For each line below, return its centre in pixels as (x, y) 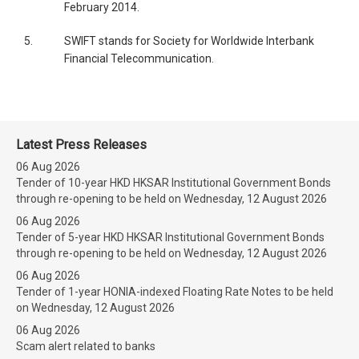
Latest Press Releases (81, 145)
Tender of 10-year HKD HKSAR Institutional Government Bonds (173, 183)
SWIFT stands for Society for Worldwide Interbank (189, 41)
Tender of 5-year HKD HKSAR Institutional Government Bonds (170, 237)
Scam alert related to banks (86, 346)
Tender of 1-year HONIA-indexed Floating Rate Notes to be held (175, 292)
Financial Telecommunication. (139, 58)
